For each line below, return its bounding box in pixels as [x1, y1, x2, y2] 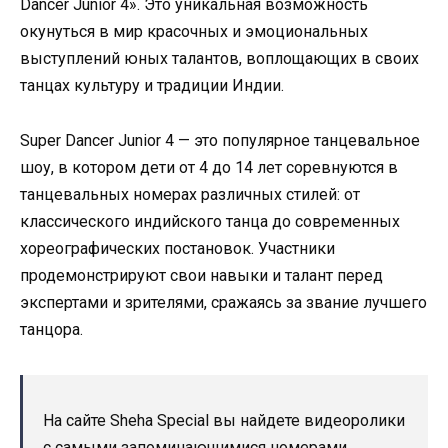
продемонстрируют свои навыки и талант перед [20, 265, 383, 285]
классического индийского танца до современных [20, 211, 400, 231]
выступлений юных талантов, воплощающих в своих [20, 49, 419, 69]
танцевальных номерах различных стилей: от [20, 184, 360, 204]
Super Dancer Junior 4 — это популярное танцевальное [20, 130, 420, 150]
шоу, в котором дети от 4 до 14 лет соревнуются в [20, 157, 398, 177]
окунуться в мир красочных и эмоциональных [20, 22, 368, 42]
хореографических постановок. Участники [20, 238, 335, 258]
